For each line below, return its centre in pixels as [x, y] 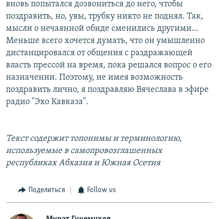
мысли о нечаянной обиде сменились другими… [102, 29]
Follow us [101, 190]
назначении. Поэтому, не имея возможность [94, 78]
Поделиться [46, 190]
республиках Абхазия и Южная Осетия [83, 163]
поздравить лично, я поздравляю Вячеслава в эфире [107, 90]
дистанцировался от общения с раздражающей [99, 53]
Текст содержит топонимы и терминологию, [94, 139]
